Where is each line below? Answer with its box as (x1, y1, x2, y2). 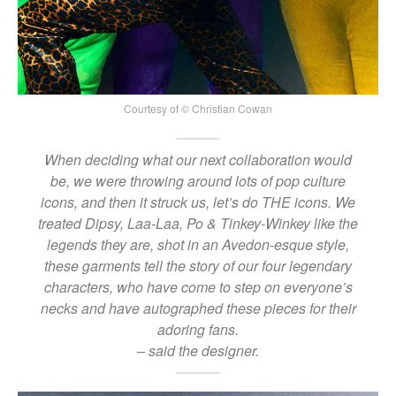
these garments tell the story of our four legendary (44, 255, 352, 276)
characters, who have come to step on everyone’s (43, 276, 353, 297)
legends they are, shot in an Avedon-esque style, (47, 233, 349, 255)
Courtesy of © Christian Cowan (124, 101, 272, 117)
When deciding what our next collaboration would (44, 148, 352, 170)
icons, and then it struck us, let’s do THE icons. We (41, 191, 355, 212)
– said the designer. (137, 339, 259, 361)
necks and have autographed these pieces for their (40, 297, 356, 318)
